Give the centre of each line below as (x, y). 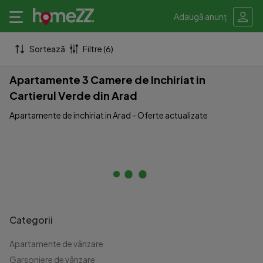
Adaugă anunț (200, 16)
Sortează (48, 49)
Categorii (31, 220)
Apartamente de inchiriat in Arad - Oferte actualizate (109, 115)
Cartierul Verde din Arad (73, 95)
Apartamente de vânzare (56, 244)
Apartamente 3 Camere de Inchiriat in (107, 80)
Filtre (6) (98, 49)
